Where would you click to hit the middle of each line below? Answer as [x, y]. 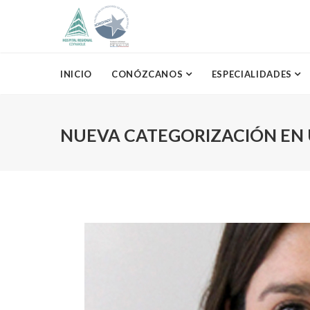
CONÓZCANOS [148, 74]
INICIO [76, 74]
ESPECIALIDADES [253, 74]
